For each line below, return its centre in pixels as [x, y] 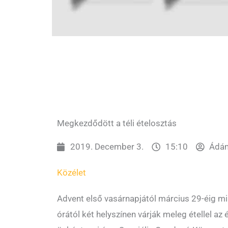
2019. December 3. [107, 147]
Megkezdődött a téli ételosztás [117, 123]
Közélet [72, 173]
